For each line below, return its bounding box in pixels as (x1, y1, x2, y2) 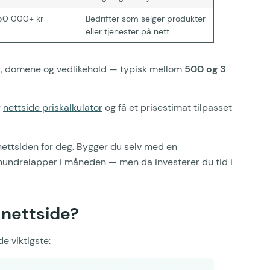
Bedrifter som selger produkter (86, 13, 206, 24)
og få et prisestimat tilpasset (102, 101, 232, 115)
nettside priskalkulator (3, 101, 102, 115)
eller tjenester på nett (86, 25, 170, 37)
